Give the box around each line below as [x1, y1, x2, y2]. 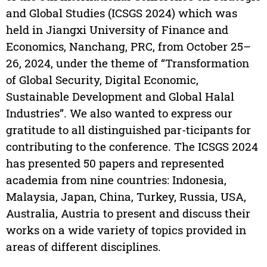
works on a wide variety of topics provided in [5, 222, 246, 238]
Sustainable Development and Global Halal [5, 89, 234, 104]
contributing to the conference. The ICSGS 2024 [5, 139, 258, 154]
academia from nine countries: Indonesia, [5, 172, 226, 188]
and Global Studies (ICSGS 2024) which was [5, 5, 237, 21]
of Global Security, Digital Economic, [5, 72, 198, 88]
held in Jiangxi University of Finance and [5, 22, 228, 38]
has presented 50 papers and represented [5, 156, 224, 171]
